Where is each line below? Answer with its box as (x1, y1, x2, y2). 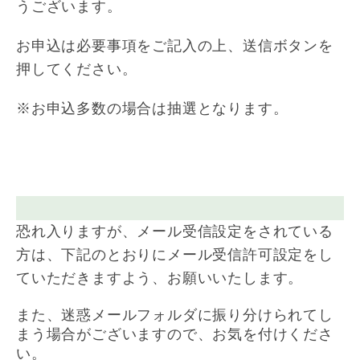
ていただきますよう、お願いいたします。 (16, 269, 304, 287)
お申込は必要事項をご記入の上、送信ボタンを (16, 37, 333, 55)
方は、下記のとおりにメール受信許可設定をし (16, 246, 333, 264)
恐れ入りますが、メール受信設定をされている (16, 223, 333, 240)
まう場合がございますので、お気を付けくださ (16, 326, 333, 342)
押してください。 (16, 60, 137, 78)
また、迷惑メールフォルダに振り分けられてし (16, 307, 333, 323)
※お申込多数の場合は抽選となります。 (16, 100, 288, 117)
